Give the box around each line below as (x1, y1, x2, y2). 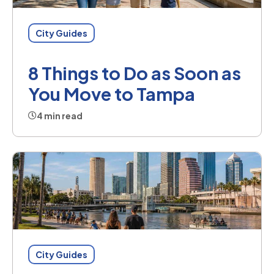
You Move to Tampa (28, 83, 195, 105)
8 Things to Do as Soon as (28, 62, 241, 84)
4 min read (37, 110, 83, 122)
